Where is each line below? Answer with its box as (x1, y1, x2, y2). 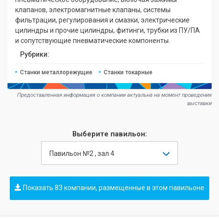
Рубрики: (20, 50, 49, 58)
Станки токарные (104, 69, 153, 76)
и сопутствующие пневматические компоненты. (15, 37, 170, 44)
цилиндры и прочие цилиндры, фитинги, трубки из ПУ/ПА (15, 26, 200, 34)
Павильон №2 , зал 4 (49, 150, 114, 158)
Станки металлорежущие (20, 69, 93, 76)
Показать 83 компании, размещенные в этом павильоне (22, 184, 204, 192)
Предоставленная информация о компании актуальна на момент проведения (17, 91, 212, 99)
